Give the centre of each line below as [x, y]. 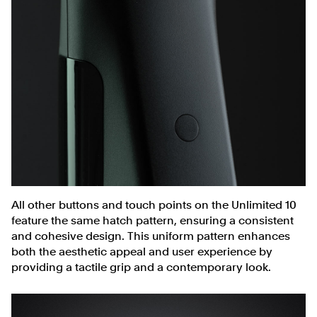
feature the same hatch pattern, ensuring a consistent [152, 221]
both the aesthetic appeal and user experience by [142, 252]
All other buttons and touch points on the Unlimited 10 [154, 205]
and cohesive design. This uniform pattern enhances [151, 236]
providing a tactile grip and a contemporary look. [141, 267]
